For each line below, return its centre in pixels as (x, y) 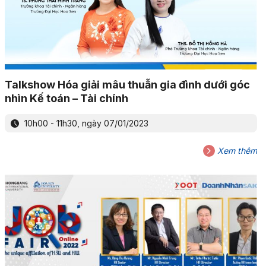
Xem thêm (236, 150)
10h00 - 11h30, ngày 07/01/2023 (85, 123)
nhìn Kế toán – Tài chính (66, 98)
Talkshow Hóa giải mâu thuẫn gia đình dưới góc (127, 84)
